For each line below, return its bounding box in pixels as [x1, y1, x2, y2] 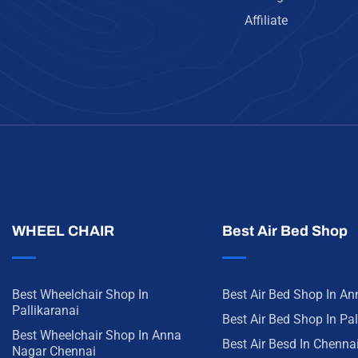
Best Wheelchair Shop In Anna [12, 328, 181, 343]
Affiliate [244, 13, 288, 28]
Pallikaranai [12, 303, 79, 318]
